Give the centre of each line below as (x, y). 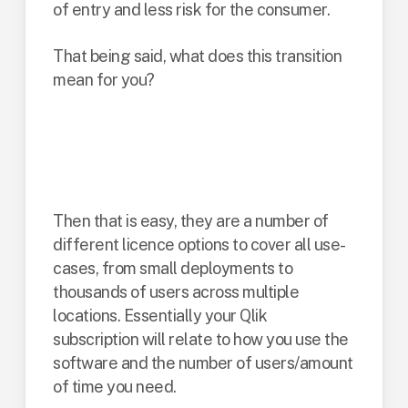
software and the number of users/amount (203, 363)
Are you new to (168, 133)
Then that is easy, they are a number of (191, 221)
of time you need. (115, 387)
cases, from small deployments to (173, 268)
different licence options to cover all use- (199, 245)
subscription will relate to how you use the (201, 339)
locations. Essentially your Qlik (160, 316)
